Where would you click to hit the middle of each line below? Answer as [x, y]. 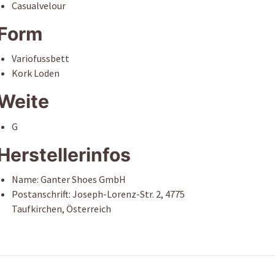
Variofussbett [41, 58]
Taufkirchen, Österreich [62, 209]
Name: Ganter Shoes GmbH [69, 179]
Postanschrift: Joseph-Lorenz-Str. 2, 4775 [99, 194]
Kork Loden [36, 73]
